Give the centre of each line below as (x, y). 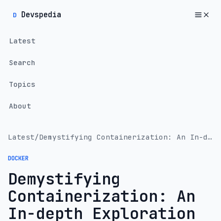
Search (22, 62)
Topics (22, 84)
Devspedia (41, 15)
